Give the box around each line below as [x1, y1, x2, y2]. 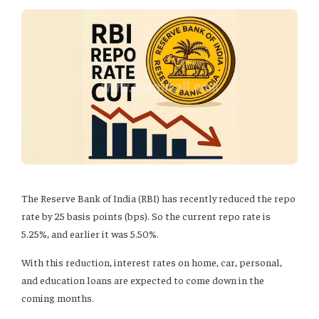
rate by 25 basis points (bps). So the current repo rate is [21, 209, 271, 223]
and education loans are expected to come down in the [21, 273, 264, 287]
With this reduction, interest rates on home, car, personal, [21, 256, 282, 269]
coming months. [21, 291, 94, 305]
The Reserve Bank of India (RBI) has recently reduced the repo [21, 192, 296, 205]
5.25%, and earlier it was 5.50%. [21, 227, 159, 241]
